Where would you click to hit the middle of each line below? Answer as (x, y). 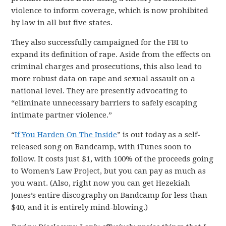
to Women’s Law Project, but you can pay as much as (109, 171)
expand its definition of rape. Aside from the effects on (111, 54)
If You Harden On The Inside (66, 135)
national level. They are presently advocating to (100, 91)
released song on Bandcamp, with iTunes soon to (101, 147)
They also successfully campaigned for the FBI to (100, 42)
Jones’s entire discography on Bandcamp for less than (109, 195)
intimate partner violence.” (62, 115)
